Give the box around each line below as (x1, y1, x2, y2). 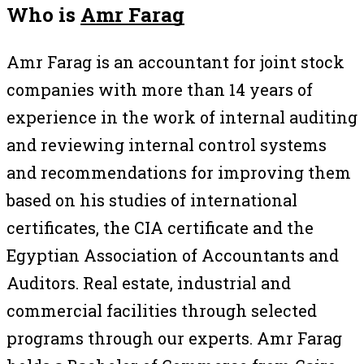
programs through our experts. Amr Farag (6, 327, 342, 349)
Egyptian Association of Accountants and (6, 244, 339, 266)
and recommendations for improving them (6, 161, 351, 183)
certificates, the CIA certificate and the (6, 216, 314, 238)
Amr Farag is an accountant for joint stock (6, 50, 344, 72)
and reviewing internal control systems (6, 133, 327, 155)
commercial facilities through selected (6, 299, 317, 321)
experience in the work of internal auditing (6, 106, 357, 128)
